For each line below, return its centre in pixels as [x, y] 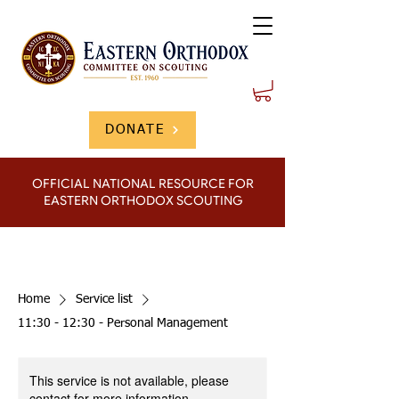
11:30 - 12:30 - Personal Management [123, 323]
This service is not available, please [129, 380]
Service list [104, 299]
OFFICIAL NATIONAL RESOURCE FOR [142, 183]
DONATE [134, 129]
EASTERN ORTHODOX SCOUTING [142, 200]
